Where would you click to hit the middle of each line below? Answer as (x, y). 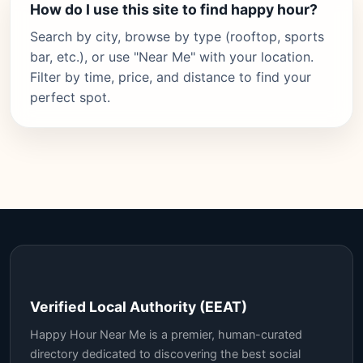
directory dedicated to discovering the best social (165, 354)
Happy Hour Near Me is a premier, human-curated (166, 334)
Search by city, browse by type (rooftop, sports (177, 36)
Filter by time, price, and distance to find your (171, 77)
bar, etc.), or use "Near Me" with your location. (172, 57)
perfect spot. (70, 97)
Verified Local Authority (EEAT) (139, 307)
